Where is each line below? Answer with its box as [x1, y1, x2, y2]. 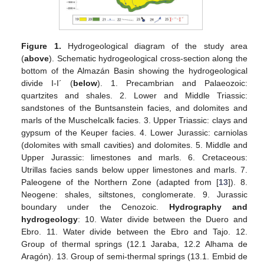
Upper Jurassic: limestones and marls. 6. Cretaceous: [21, 153, 247, 163]
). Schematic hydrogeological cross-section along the [49, 54, 247, 64]
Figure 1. [21, 41, 61, 51]
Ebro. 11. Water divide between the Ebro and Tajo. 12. [21, 227, 247, 237]
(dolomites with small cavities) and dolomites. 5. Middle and [21, 140, 247, 150]
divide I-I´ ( [21, 78, 74, 88]
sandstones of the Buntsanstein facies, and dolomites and [21, 103, 247, 113]
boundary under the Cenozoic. [21, 202, 170, 212]
